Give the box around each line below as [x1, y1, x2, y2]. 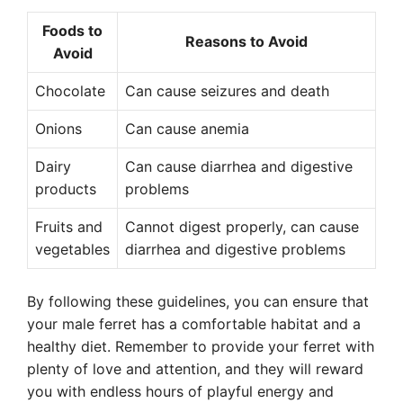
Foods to [42, 22, 103, 40]
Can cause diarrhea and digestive [125, 157, 353, 175]
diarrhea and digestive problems [125, 240, 345, 258]
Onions [35, 120, 82, 138]
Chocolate [35, 82, 105, 100]
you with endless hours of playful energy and [27, 382, 334, 400]
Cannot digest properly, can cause [125, 218, 359, 236]
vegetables [35, 240, 110, 258]
